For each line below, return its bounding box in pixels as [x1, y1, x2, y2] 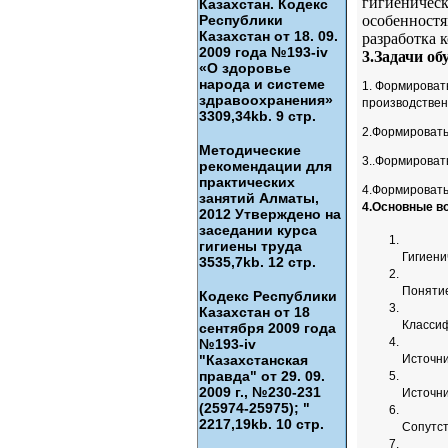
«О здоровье [199, 60, 291, 76]
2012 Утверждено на [199, 206, 341, 222]
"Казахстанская [199, 352, 308, 368]
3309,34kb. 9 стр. [199, 108, 316, 124]
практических [199, 174, 295, 190]
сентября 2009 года [199, 320, 336, 336]
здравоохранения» [199, 92, 333, 108]
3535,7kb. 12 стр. [199, 254, 316, 270]
